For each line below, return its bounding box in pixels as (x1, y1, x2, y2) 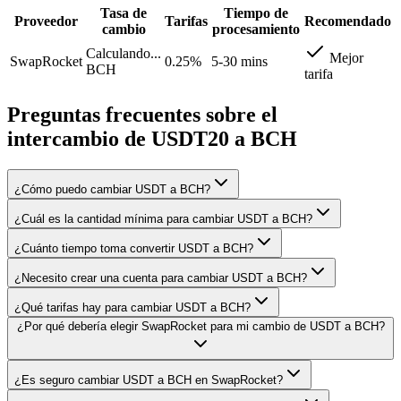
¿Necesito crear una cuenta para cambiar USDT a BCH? (14, 270, 307, 285)
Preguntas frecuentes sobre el (7, 102, 277, 126)
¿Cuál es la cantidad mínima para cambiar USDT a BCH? (14, 211, 312, 226)
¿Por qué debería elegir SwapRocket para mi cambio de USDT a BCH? (16, 319, 385, 333)
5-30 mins (211, 53, 268, 69)
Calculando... (86, 45, 161, 61)
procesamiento (212, 21, 300, 37)
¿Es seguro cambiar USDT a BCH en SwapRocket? (14, 372, 283, 387)
